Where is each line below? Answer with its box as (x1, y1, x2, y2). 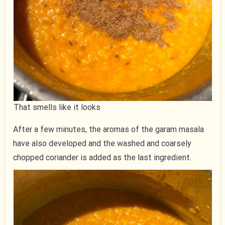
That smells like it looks (13, 102, 100, 113)
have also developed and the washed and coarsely (13, 139, 192, 149)
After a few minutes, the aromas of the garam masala (13, 125, 204, 135)
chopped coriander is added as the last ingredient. (13, 153, 192, 163)
